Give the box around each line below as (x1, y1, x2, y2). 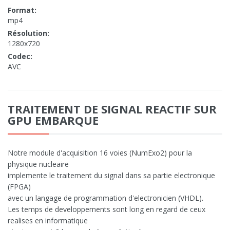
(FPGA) (8, 182, 31, 192)
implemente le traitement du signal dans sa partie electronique (8, 170, 215, 181)
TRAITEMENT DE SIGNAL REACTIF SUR (8, 101, 217, 117)
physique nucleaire (8, 159, 69, 169)
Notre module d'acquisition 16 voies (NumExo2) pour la (8, 148, 192, 158)
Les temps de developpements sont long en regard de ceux (8, 204, 205, 215)
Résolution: (8, 28, 49, 39)
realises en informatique (8, 216, 88, 226)
